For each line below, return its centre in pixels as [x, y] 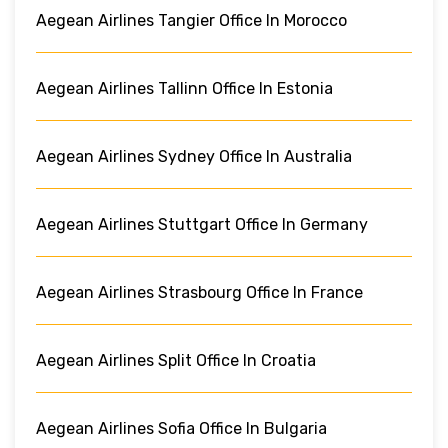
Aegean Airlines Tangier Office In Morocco [191, 20]
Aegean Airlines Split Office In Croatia [176, 360]
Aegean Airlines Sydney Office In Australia [194, 156]
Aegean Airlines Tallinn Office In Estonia [184, 88]
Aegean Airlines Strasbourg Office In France [199, 292]
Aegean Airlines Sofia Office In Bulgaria [181, 428]
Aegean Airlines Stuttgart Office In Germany [202, 224]
